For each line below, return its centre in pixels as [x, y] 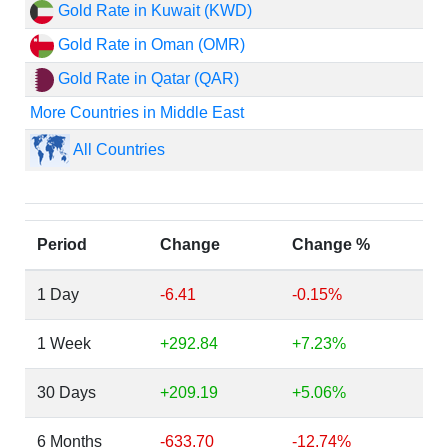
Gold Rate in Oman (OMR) [149, 44]
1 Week [64, 343]
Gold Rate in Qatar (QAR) [146, 78]
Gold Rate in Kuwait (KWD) [152, 10]
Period [62, 244]
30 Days [66, 392]
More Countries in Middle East [136, 112]
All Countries [117, 149]
